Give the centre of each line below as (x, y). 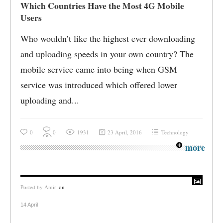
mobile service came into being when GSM (99, 69)
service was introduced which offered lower (99, 85)
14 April (29, 205)
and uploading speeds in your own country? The (107, 54)
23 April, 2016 (125, 132)
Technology (175, 132)
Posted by (32, 187)
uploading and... (50, 100)
